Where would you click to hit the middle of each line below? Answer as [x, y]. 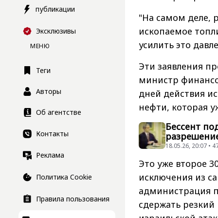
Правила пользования [73, 199]
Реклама [50, 155]
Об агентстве [59, 112]
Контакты [52, 133]
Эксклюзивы [56, 31]
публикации [55, 9]
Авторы [49, 91]
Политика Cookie [64, 177]
